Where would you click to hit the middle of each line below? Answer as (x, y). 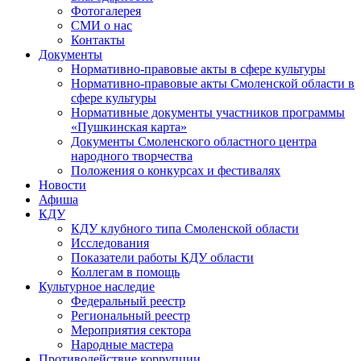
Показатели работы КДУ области (162, 257)
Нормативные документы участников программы (208, 112)
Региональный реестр (131, 315)
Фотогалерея (106, 10)
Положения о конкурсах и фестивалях (176, 170)
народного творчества (132, 156)
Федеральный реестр (128, 301)
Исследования (110, 243)
